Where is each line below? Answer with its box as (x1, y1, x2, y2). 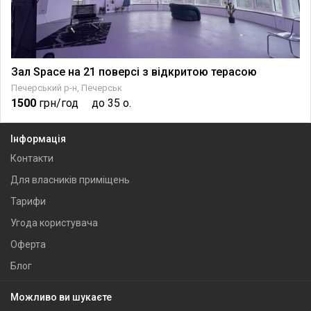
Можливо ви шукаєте (10, 292, 112, 303)
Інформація (10, 133, 66, 144)
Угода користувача (10, 217, 98, 228)
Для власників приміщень (10, 174, 130, 185)
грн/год (39, 96, 78, 110)
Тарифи (10, 196, 46, 207)
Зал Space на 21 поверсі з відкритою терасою (11, 65, 257, 78)
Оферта (10, 239, 46, 250)
